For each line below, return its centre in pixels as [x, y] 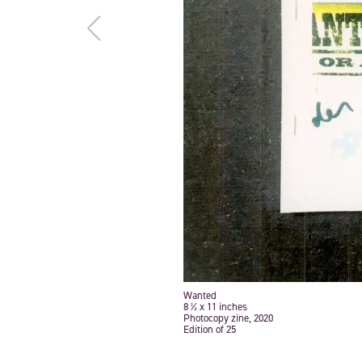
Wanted [200, 295]
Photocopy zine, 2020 [228, 318]
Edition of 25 [209, 329]
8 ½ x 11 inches [215, 306]
